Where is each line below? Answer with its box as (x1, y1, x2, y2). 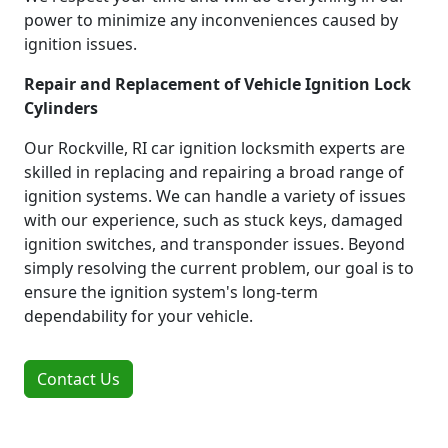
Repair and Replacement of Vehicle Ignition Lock (24, 72, 411, 95)
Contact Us (37, 367, 120, 390)
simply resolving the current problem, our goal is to (24, 256, 414, 279)
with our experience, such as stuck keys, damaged (24, 208, 403, 231)
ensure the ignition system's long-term (24, 280, 318, 303)
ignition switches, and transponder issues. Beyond (24, 232, 405, 255)
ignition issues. (24, 32, 137, 55)
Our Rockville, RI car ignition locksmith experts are (24, 136, 405, 159)
